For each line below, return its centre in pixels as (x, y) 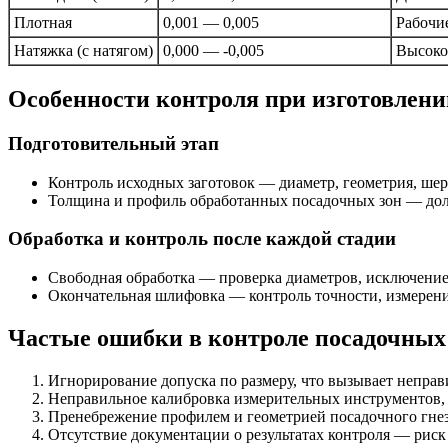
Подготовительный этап (113, 143)
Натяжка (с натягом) (83, 51)
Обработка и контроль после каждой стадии (202, 239)
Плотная (43, 23)
